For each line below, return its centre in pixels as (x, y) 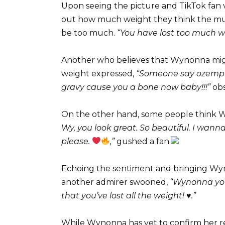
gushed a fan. (144, 141)
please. (77, 141)
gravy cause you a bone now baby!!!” (137, 87)
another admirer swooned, (116, 182)
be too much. (89, 33)
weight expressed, (99, 73)
